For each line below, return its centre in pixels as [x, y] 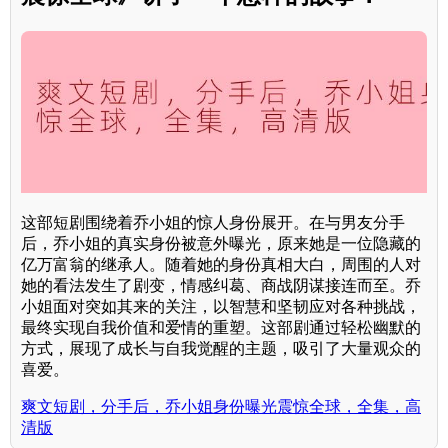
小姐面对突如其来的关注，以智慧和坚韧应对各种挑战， [221, 307]
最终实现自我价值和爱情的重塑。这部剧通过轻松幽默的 [221, 328]
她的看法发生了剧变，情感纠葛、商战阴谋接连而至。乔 [221, 286]
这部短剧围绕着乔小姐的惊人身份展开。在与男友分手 [213, 223]
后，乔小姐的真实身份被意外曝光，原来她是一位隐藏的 [221, 244]
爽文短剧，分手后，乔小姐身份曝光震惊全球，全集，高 [221, 407]
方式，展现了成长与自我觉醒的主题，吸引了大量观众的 [221, 349]
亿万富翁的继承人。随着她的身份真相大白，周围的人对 [221, 265]
